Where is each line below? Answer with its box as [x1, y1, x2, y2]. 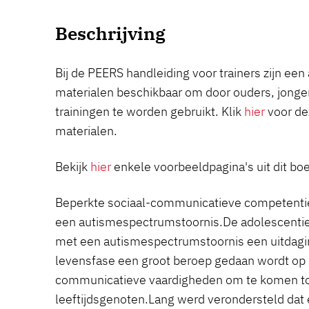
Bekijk [55, 159, 90, 175]
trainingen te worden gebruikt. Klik [55, 103, 244, 119]
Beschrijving [55, 21, 166, 45]
